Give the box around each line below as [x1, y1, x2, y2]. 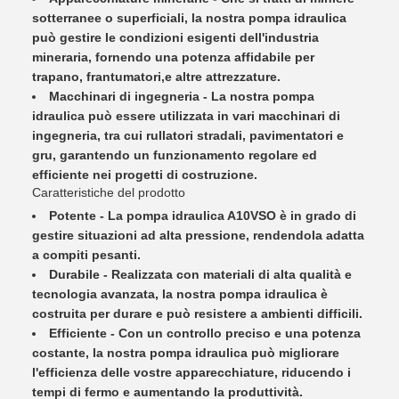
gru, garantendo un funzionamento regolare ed [32, 148, 317, 162]
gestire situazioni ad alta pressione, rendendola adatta [32, 228, 364, 242]
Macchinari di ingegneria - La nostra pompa [49, 89, 314, 103]
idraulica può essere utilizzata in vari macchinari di [32, 109, 340, 123]
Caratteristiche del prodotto [32, 185, 185, 199]
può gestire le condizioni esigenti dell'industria [32, 30, 319, 45]
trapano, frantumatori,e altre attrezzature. [32, 69, 281, 84]
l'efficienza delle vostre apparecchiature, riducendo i [32, 365, 351, 379]
